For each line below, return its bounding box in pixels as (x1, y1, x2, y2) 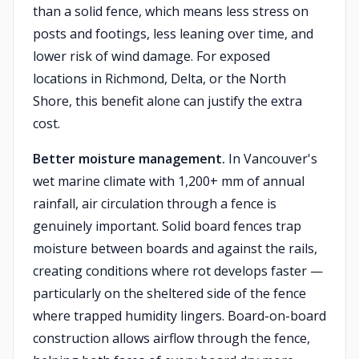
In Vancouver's (225, 150, 317, 167)
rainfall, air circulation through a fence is (33, 195, 276, 212)
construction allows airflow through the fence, (33, 329, 310, 347)
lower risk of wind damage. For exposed (33, 47, 270, 65)
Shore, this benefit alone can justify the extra (33, 92, 302, 110)
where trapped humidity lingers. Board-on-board (33, 307, 326, 325)
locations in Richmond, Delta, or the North (33, 70, 286, 87)
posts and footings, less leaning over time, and (33, 25, 313, 42)
